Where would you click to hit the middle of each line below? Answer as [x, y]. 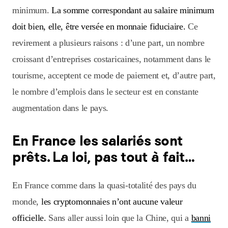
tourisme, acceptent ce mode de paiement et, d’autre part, [114, 76]
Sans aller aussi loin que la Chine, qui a [119, 218]
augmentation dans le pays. [61, 108]
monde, [27, 202]
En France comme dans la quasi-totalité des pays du [104, 186]
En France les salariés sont [97, 140]
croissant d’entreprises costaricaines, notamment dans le [111, 59]
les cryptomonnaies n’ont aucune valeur [112, 202]
